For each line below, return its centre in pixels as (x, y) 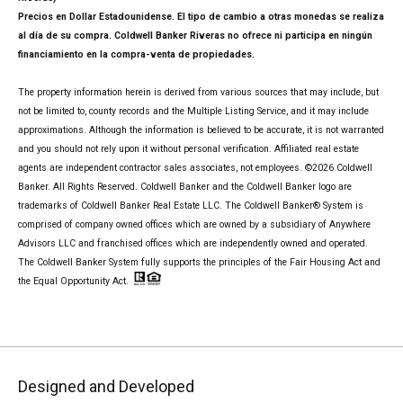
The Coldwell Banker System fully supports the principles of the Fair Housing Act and (199, 263)
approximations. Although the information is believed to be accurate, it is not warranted (201, 130)
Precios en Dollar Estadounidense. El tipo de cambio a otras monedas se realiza (201, 17)
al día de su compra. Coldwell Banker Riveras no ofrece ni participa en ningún (195, 36)
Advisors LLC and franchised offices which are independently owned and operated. (193, 244)
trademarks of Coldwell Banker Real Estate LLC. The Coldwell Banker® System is (191, 206)
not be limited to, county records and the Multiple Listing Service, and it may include (193, 112)
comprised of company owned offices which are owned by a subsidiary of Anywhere (194, 225)
